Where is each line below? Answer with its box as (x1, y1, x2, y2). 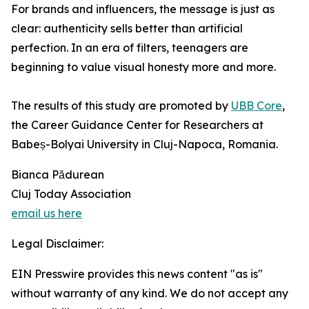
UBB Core (231, 99, 282, 113)
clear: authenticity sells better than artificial (11, 21, 243, 36)
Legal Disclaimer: (11, 237, 103, 251)
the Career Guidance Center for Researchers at (11, 118, 263, 132)
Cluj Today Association (11, 187, 131, 201)
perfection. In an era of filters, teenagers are (11, 41, 248, 55)
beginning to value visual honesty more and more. (11, 60, 276, 74)
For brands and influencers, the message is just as (11, 2, 275, 17)
